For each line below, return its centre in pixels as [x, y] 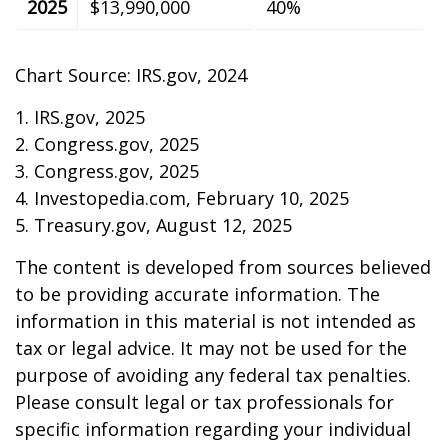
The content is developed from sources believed [223, 267]
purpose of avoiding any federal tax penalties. [213, 375]
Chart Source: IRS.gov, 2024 [131, 75]
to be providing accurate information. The [197, 294]
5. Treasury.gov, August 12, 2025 [153, 225]
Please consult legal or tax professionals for [204, 402]
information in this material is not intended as [215, 321]
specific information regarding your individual [213, 429]
